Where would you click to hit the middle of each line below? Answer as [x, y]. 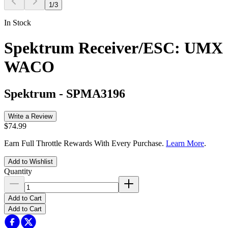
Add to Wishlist [31, 161]
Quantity [18, 171]
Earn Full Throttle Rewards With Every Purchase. [85, 143]
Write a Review [30, 116]
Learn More [185, 143]
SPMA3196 [96, 93]
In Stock [18, 23]
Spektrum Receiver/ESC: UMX [113, 48]
